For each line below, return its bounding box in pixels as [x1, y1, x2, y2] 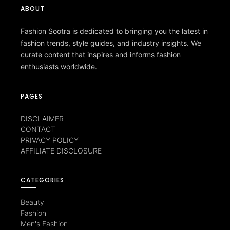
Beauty [21, 198, 44, 207]
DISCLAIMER [21, 114, 64, 123]
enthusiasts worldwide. [21, 62, 97, 71]
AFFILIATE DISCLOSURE [21, 146, 102, 156]
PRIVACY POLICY [21, 136, 79, 145]
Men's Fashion [21, 219, 68, 228]
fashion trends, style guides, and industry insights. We [21, 39, 201, 48]
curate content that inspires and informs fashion [21, 50, 181, 60]
